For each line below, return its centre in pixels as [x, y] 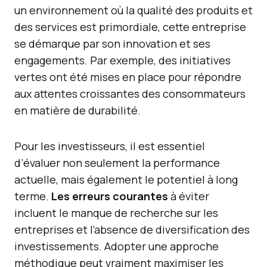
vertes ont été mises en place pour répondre [128, 77]
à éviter [189, 196]
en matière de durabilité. [77, 110]
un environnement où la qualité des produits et [133, 10]
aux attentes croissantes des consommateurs [130, 94]
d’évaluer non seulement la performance [117, 163]
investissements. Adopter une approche [117, 246]
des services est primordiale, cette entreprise [130, 27]
